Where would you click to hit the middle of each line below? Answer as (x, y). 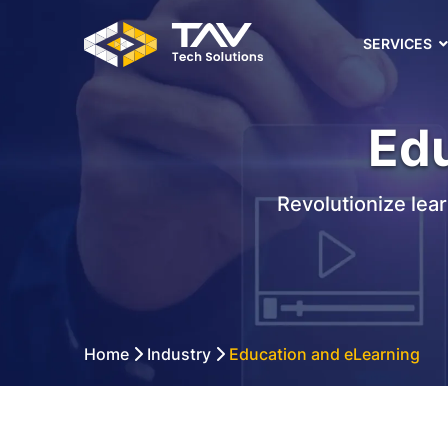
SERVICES (398, 43)
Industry (181, 354)
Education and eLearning (322, 354)
